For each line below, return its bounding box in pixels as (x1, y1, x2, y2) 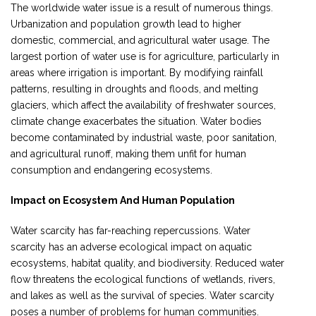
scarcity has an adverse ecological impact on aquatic (11, 241, 252, 253)
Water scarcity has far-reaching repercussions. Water (11, 224, 250, 236)
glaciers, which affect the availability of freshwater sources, (11, 99, 276, 111)
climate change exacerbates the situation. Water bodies (11, 115, 262, 127)
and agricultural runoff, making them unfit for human (11, 147, 246, 159)
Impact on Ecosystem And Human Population (11, 194, 235, 206)
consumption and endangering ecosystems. (11, 164, 212, 176)
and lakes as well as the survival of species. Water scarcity (11, 289, 274, 301)
